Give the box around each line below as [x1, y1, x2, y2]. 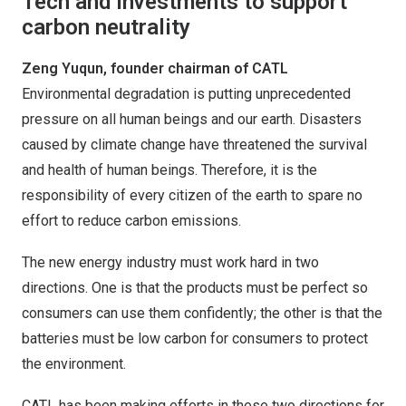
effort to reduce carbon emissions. [22, 212, 241, 229]
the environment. [22, 355, 126, 372]
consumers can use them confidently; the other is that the [22, 304, 382, 322]
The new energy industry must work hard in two [22, 254, 319, 271]
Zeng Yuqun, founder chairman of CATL [22, 60, 288, 77]
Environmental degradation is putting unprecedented [22, 85, 351, 102]
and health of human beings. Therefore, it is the [22, 161, 317, 179]
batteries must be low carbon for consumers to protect [22, 330, 368, 347]
